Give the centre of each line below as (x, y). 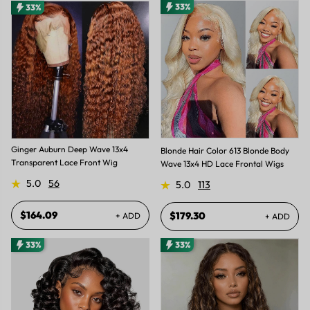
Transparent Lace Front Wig (64, 163)
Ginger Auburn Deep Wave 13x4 (70, 149)
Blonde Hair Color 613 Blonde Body (225, 150)
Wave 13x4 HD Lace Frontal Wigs (222, 163)
